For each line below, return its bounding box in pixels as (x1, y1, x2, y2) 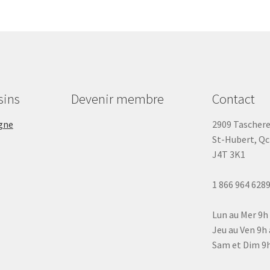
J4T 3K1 (212, 148, 245, 160)
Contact (212, 90, 255, 107)
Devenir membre (71, 90, 164, 107)
